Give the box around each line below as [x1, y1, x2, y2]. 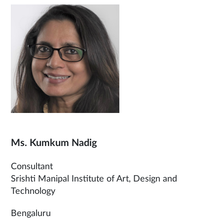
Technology [11, 187, 55, 196]
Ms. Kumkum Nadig [11, 138, 97, 148]
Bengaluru [11, 209, 51, 219]
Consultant [11, 162, 53, 172]
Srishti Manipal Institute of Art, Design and [11, 175, 177, 184]
